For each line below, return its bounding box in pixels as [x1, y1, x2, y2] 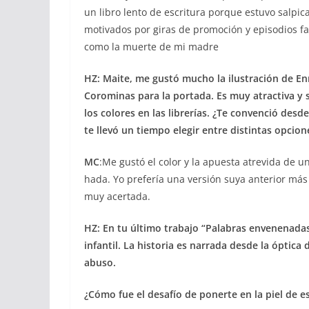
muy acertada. [84, 190, 150, 203]
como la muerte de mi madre [84, 40, 219, 53]
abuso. [84, 256, 116, 269]
